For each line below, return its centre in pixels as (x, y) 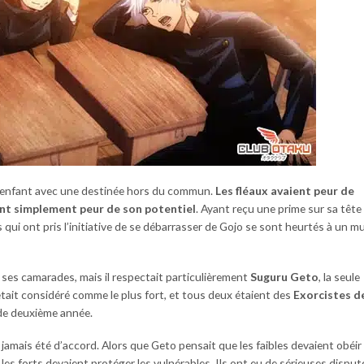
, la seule (339, 277)
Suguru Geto (284, 277)
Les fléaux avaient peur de (285, 190)
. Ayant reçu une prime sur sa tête (279, 208)
